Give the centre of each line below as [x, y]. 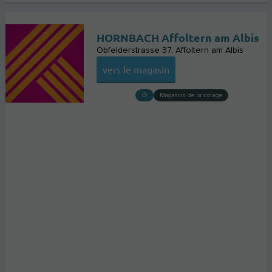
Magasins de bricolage [191, 95]
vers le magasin [136, 69]
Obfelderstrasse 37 [134, 50]
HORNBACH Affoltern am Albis [178, 37]
